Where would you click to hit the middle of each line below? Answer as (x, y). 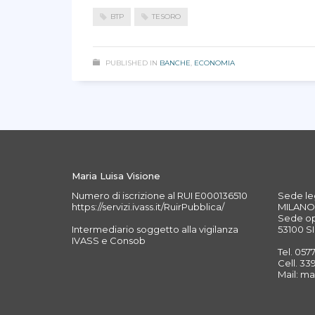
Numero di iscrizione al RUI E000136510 (160, 195)
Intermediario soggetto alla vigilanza (155, 229)
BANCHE (175, 63)
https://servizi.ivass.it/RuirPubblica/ (148, 207)
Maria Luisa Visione (116, 176)
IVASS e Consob (109, 240)
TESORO (166, 17)
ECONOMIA (214, 63)
